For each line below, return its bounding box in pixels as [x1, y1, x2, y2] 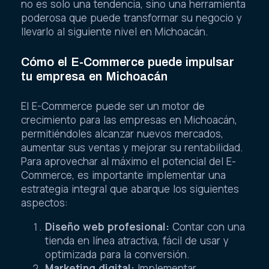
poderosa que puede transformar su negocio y [21, 11, 242, 25]
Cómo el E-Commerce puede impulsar [21, 55, 234, 68]
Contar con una [169, 220, 245, 234]
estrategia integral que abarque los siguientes [21, 182, 239, 196]
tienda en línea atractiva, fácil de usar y [45, 234, 229, 248]
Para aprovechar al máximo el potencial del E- [21, 154, 236, 169]
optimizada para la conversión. [45, 247, 190, 262]
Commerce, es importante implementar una [21, 168, 226, 183]
